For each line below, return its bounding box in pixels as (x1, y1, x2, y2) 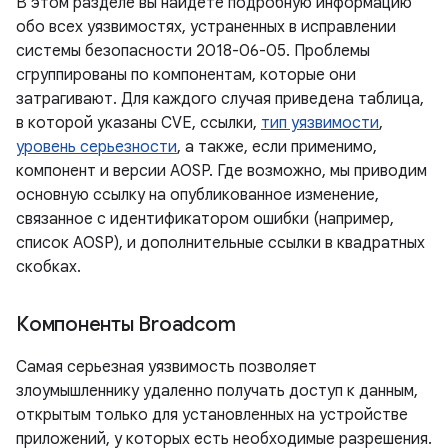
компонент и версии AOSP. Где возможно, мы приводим (16, 161, 427, 181)
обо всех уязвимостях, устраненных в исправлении (16, 17, 396, 37)
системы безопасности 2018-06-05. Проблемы (16, 41, 370, 61)
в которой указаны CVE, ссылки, (16, 113, 261, 133)
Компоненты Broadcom (16, 312, 236, 337)
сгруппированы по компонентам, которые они (16, 65, 356, 85)
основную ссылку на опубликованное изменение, (16, 185, 379, 205)
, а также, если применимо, (177, 137, 377, 157)
